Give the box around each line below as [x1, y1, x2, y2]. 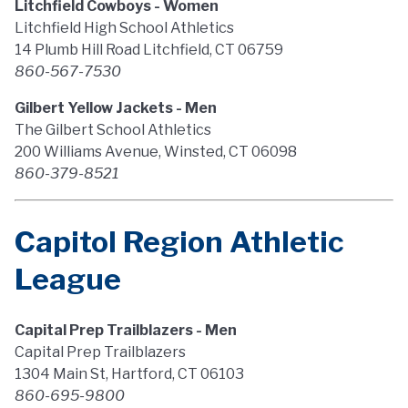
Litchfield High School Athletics [15, 19, 234, 36]
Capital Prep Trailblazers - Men [15, 321, 237, 339]
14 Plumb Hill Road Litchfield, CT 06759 [15, 41, 283, 58]
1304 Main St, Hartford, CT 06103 [15, 365, 244, 382]
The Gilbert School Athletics [15, 121, 211, 138]
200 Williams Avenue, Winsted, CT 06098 [15, 143, 297, 160]
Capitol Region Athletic [15, 224, 344, 260]
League [15, 261, 121, 297]
